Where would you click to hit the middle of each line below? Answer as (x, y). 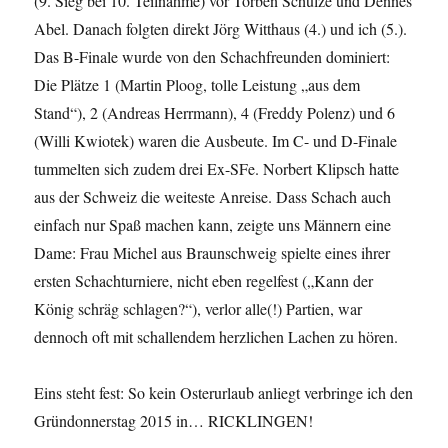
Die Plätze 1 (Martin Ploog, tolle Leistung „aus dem (197, 84)
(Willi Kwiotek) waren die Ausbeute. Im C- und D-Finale (216, 140)
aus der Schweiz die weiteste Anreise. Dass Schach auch (213, 196)
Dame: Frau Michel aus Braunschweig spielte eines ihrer (212, 252)
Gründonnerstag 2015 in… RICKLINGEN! (174, 420)
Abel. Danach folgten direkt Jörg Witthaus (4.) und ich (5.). (221, 28)
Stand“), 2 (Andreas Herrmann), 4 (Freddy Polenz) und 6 (215, 112)
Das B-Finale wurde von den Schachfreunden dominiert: (212, 56)
